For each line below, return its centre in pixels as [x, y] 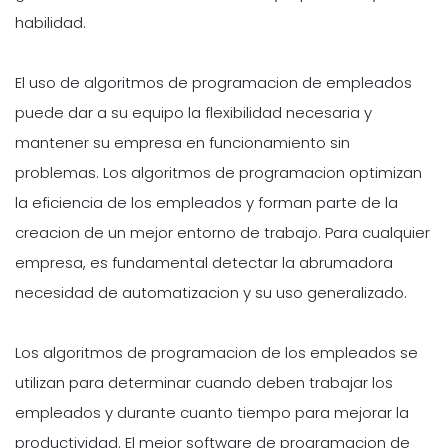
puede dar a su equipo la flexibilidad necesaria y [193, 112]
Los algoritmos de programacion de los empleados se [216, 352]
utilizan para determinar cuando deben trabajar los [204, 382]
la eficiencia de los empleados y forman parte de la [206, 202]
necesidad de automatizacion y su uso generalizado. [211, 292]
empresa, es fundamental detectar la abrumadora [204, 262]
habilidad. [50, 22]
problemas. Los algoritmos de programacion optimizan [218, 172]
